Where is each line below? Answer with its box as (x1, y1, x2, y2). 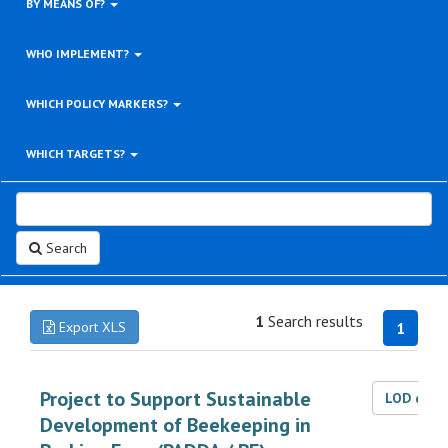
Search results (264, 311, 363, 331)
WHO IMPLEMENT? (26, 46, 132, 61)
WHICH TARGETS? (26, 146, 128, 161)
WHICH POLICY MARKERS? (26, 96, 171, 111)
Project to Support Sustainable (40, 386, 311, 412)
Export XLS (55, 318, 126, 336)
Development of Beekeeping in (40, 412, 311, 438)
